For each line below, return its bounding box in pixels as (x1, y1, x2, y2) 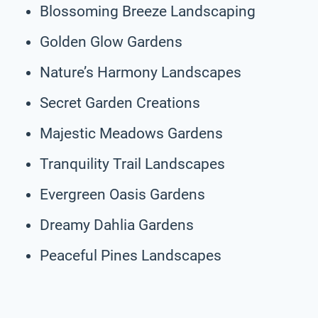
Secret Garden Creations (40, 94, 200, 111)
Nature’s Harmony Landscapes (40, 63, 241, 81)
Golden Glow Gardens (40, 33, 182, 50)
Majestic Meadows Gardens (40, 124, 223, 142)
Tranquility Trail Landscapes (40, 155, 225, 172)
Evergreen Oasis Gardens (40, 185, 205, 203)
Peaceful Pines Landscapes (40, 246, 221, 264)
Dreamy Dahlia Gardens (40, 216, 194, 234)
